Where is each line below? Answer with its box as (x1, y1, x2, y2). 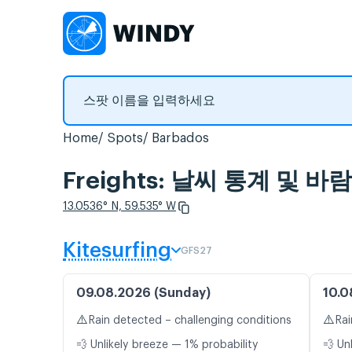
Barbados (152, 132, 209, 145)
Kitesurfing (63, 240, 171, 262)
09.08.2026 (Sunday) (76, 287, 211, 300)
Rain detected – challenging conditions (88, 315, 291, 327)
